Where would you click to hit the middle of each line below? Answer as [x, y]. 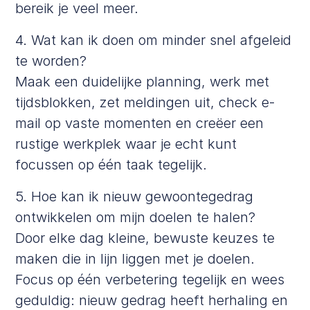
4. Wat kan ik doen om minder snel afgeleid [154, 40]
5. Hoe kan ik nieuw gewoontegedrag [135, 196]
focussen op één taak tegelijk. [111, 164]
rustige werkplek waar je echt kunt [126, 144]
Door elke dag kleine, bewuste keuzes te [145, 238]
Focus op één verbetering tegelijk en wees [150, 279]
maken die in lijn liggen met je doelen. [135, 258]
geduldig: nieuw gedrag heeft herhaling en [152, 300]
